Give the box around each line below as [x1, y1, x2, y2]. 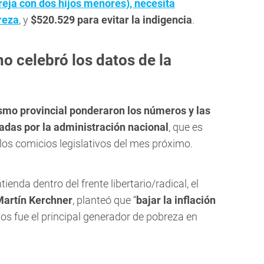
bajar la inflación [136, 194, 216, 207]
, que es [169, 121, 203, 134]
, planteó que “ [72, 194, 136, 207]
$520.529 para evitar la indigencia [31, 14, 192, 27]
